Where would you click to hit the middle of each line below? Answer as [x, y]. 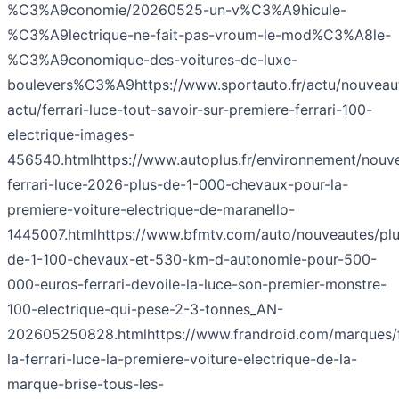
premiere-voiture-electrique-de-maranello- [151, 210]
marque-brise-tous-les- [85, 384]
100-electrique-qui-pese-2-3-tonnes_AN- [145, 309]
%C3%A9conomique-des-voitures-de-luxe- [152, 60]
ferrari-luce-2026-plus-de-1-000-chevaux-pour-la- [178, 185]
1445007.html [52, 235]
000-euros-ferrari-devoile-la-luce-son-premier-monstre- [197, 285]
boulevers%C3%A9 [71, 85]
